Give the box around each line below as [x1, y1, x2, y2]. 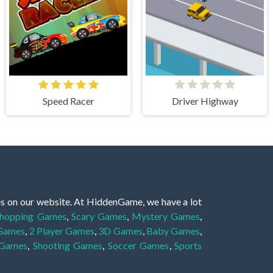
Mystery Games [132, 210, 200, 222]
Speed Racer [42, 95, 94, 107]
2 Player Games [29, 224, 95, 236]
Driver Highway [171, 95, 238, 107]
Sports [174, 239, 202, 251]
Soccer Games [107, 239, 169, 251]
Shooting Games [32, 239, 103, 251]
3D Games [98, 224, 143, 236]
